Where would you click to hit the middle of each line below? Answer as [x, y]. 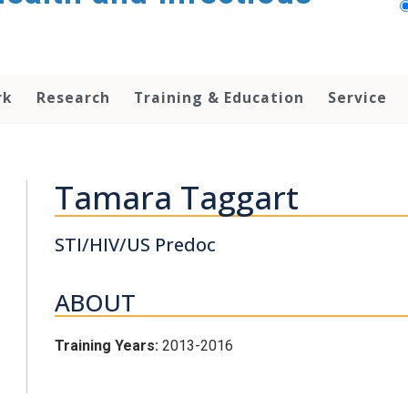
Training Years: [109, 345]
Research [73, 97]
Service [357, 97]
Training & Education [219, 97]
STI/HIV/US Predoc [136, 245]
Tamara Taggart [177, 198]
